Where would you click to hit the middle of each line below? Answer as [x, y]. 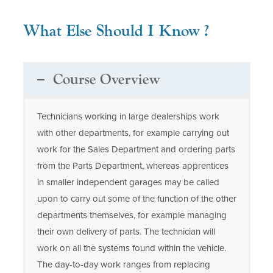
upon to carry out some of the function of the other [136, 198]
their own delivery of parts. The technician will [126, 231]
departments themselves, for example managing [132, 215]
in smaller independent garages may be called [128, 182]
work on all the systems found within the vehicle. [131, 248]
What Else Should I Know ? [116, 31]
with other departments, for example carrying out [133, 133]
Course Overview [106, 80]
